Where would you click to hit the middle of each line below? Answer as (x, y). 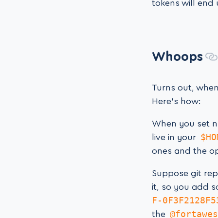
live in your (175, 137)
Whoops (177, 57)
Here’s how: (176, 101)
